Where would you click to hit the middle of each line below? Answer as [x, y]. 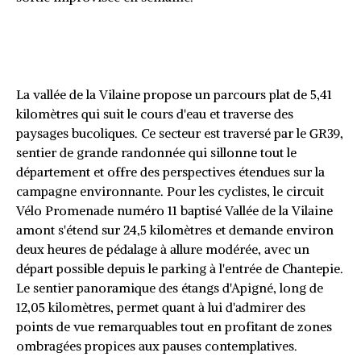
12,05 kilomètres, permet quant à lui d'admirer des [161, 307]
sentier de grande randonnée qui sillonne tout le [156, 152]
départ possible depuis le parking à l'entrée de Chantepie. [180, 268]
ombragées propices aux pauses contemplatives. [157, 345]
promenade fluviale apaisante [166, 58]
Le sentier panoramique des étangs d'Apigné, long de [170, 287]
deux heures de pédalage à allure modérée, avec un [163, 249]
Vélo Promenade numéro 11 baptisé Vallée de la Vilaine [174, 210]
